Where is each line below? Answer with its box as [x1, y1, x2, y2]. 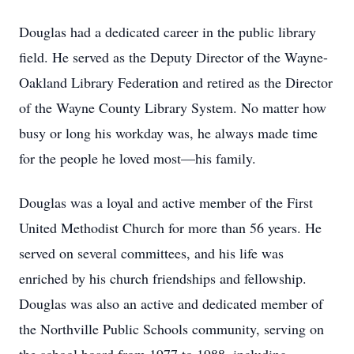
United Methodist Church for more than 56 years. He [19, 218, 322, 237]
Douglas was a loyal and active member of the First [19, 193, 313, 212]
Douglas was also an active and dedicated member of [19, 294, 323, 313]
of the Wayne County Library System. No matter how [19, 98, 326, 117]
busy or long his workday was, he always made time [19, 123, 318, 142]
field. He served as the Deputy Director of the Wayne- [19, 47, 328, 66]
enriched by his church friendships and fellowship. [19, 269, 307, 288]
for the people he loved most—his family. [19, 149, 256, 168]
